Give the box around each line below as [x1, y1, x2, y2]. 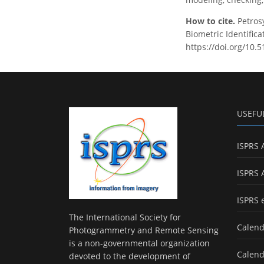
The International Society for [69, 212, 181, 223]
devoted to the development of [69, 250, 190, 262]
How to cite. [186, 15, 237, 27]
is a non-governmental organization [69, 237, 210, 249]
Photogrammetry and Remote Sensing [69, 225, 219, 236]
